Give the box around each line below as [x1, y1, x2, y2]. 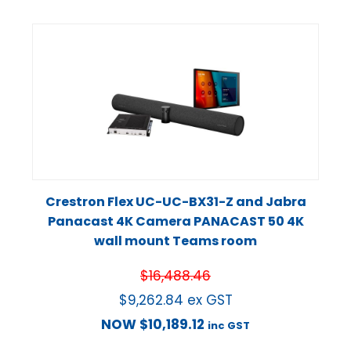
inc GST [208, 318, 250, 334]
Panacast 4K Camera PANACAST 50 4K [47, 212, 304, 231]
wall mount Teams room [94, 232, 257, 251]
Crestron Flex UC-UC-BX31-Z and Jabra [45, 193, 306, 212]
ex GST [186, 291, 233, 310]
